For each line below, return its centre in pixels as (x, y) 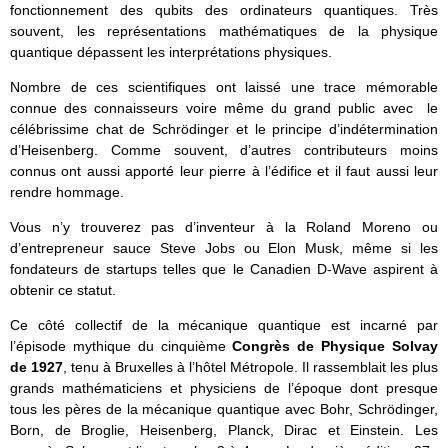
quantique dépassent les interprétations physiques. (171, 51)
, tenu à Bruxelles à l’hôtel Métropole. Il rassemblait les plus (250, 367)
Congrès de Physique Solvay (335, 346)
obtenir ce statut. (63, 289)
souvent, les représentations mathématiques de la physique (224, 30)
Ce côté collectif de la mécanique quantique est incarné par (224, 325)
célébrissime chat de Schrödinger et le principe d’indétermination (224, 128)
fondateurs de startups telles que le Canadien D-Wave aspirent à (224, 268)
